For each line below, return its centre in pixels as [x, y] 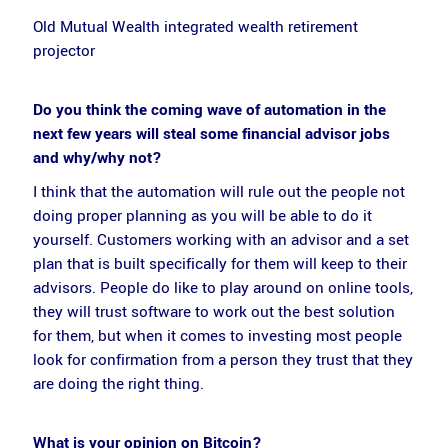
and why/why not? [97, 157]
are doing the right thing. [118, 384]
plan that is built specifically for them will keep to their [219, 264]
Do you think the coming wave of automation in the [209, 109]
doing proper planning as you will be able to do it [202, 216]
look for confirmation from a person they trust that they [222, 360]
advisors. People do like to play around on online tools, [222, 288]
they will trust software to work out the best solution [213, 312]
